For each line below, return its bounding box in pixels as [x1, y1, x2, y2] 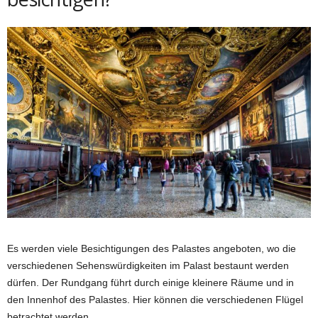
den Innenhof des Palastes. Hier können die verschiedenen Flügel [7, 294, 303, 306]
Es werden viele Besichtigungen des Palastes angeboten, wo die [7, 243, 296, 255]
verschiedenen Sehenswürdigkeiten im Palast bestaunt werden [7, 260, 289, 272]
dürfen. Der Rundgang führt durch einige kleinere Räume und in [7, 277, 294, 289]
